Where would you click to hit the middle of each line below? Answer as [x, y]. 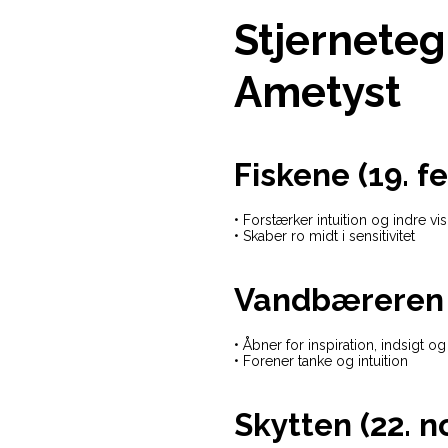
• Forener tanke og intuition [321, 361]
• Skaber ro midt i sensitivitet [324, 236]
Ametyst [317, 93]
